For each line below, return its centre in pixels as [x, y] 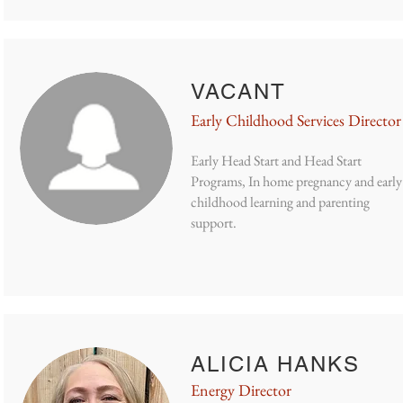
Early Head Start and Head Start [276, 161]
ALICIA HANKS [276, 364]
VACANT [238, 91]
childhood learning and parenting [280, 202]
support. [214, 223]
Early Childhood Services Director [296, 120]
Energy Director [241, 390]
